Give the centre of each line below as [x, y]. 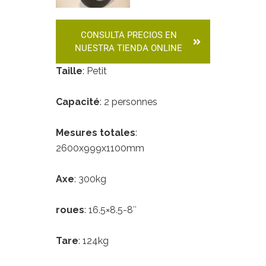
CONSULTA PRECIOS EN [129, 35]
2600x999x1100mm [100, 148]
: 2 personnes [129, 102]
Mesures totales [96, 133]
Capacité [78, 102]
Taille [69, 71]
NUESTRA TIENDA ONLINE [129, 48]
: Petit [95, 71]
